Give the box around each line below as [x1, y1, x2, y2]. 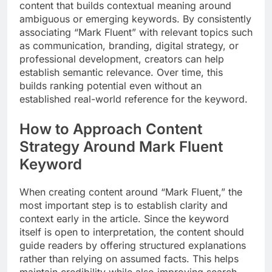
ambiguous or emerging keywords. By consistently [19, 12, 251, 25]
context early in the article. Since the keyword [19, 212, 229, 225]
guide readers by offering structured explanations [19, 239, 246, 251]
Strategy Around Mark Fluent [19, 137, 223, 155]
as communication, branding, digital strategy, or [19, 39, 239, 52]
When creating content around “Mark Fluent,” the [19, 185, 242, 198]
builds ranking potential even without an [19, 79, 202, 92]
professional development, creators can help [19, 52, 224, 65]
